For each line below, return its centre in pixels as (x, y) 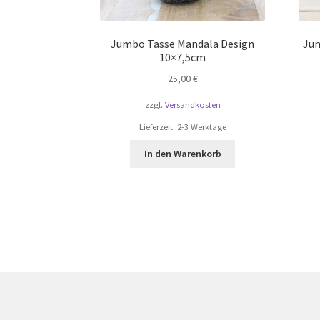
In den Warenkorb (182, 154)
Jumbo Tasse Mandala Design (183, 44)
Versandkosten (192, 104)
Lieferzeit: (158, 126)
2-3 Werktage (201, 126)
